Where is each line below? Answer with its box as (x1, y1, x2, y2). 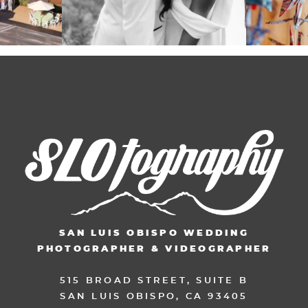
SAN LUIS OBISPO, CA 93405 (60, 291, 248, 301)
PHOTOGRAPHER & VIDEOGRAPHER (36, 244, 272, 254)
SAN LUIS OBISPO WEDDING (59, 228, 249, 238)
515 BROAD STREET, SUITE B (59, 276, 249, 285)
